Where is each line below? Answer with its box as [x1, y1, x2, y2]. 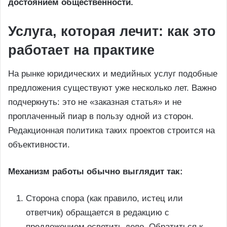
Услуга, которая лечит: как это [8, 24, 216, 40]
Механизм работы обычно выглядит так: [8, 166, 183, 176]
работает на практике [8, 43, 155, 58]
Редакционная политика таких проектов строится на [8, 125, 215, 135]
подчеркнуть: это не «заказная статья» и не [8, 97, 181, 107]
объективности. [8, 139, 70, 149]
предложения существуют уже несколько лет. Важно [8, 83, 216, 93]
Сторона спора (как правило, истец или [26, 193, 183, 203]
